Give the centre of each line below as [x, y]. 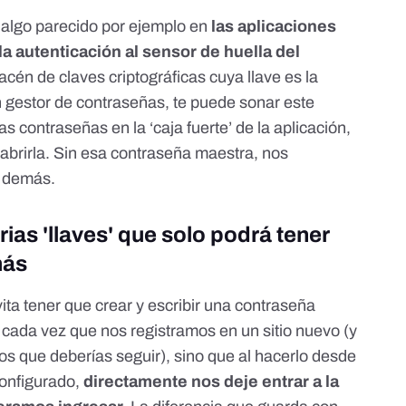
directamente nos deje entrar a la [212, 381]
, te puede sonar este [240, 102]
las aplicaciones [274, 26]
